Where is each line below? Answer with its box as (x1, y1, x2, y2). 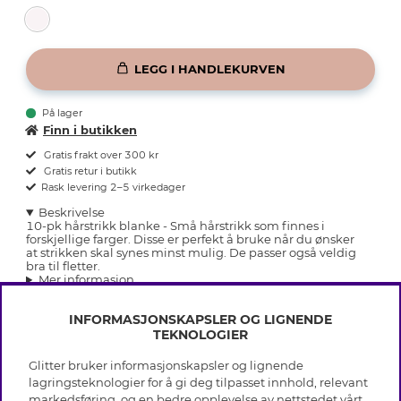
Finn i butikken (43, 123, 137, 138)
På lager (42, 107, 83, 120)
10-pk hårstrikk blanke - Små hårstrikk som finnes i (26, 218, 325, 234)
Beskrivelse (38, 205, 105, 220)
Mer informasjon (38, 272, 134, 287)
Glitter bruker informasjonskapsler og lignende (29, 358, 303, 372)
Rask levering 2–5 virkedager (41, 181, 185, 194)
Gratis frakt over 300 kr (41, 149, 158, 162)
